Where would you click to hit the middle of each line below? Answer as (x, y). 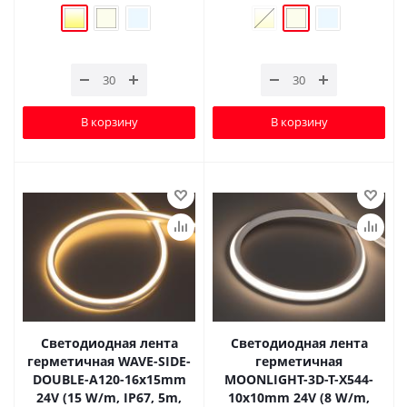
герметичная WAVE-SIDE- (109, 361)
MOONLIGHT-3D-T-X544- (299, 379)
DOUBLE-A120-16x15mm (109, 379)
